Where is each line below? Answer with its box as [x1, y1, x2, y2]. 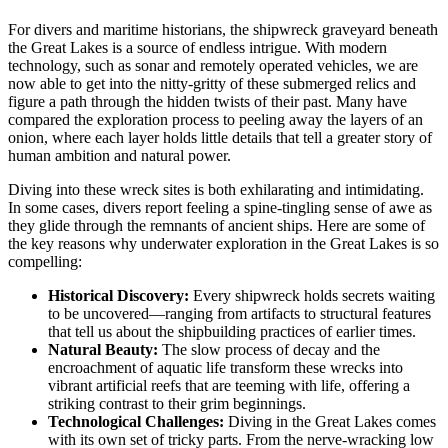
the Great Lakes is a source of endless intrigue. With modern [8, 39, 387, 57]
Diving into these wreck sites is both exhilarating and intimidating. [8, 181, 424, 199]
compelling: [8, 253, 82, 271]
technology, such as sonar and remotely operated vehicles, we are [8, 57, 418, 75]
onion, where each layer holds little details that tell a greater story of [8, 129, 432, 147]
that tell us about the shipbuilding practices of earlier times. [48, 323, 416, 341]
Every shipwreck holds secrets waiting [189, 287, 435, 305]
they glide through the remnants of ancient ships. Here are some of [8, 217, 425, 235]
